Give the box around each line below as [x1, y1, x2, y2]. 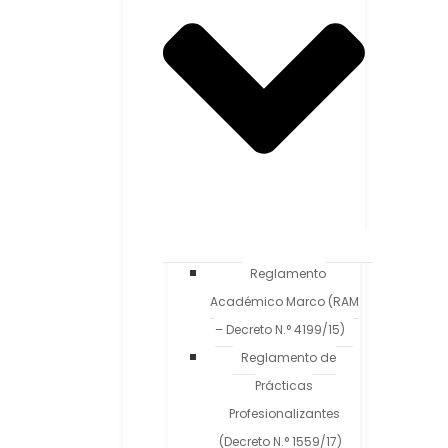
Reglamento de [240, 349, 336, 367]
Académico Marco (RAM [209, 293, 359, 311]
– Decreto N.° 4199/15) [215, 321, 345, 339]
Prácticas [255, 377, 313, 395]
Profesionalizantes [228, 405, 340, 423]
